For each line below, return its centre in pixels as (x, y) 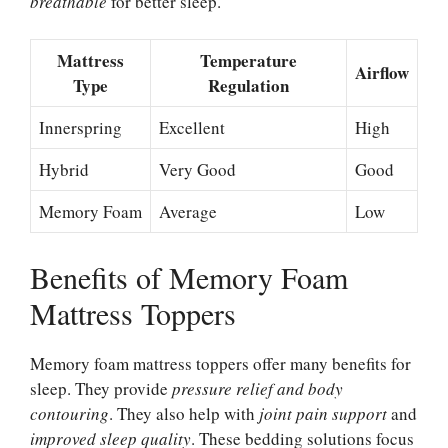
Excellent (192, 128)
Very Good (197, 170)
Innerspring (80, 128)
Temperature (248, 61)
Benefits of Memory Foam (189, 276)
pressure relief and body (257, 388)
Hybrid (64, 170)
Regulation (248, 86)
